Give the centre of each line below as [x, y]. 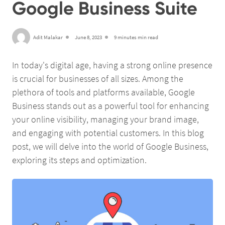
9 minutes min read [136, 37]
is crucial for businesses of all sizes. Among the [98, 79]
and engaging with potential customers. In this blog [108, 133]
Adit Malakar [48, 37]
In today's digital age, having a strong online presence [112, 65]
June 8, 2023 [88, 37]
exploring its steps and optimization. [79, 160]
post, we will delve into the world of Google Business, [110, 147]
